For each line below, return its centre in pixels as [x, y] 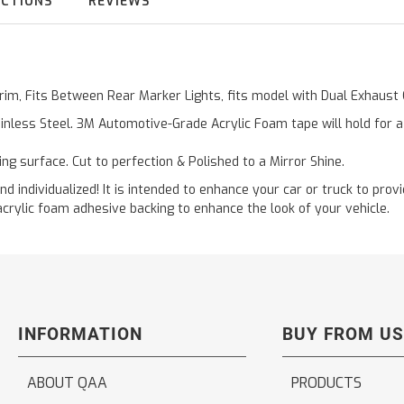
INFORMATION [80, 334]
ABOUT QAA [67, 383]
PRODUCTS [326, 383]
